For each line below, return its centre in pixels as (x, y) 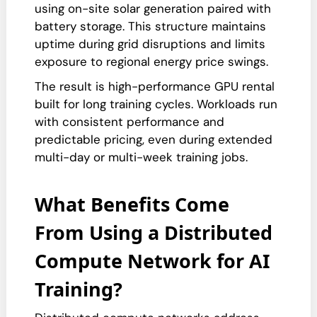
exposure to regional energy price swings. (151, 62)
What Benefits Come (132, 204)
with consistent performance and (129, 122)
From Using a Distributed (154, 232)
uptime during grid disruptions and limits (150, 44)
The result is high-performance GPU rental (155, 86)
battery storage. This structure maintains (150, 26)
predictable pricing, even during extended (154, 139)
